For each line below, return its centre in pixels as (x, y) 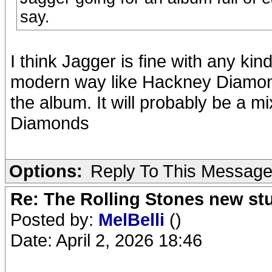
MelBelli (134, 219)
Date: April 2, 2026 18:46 (106, 240)
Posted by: (54, 219)
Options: (46, 171)
